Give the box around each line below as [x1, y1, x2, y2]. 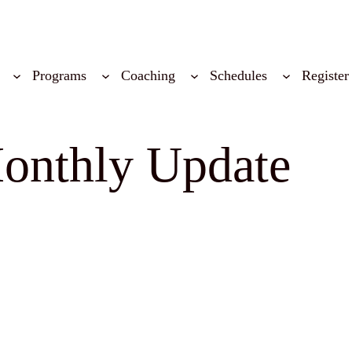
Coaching [121, 68, 175, 84]
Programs [31, 68, 86, 84]
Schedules [210, 68, 268, 84]
